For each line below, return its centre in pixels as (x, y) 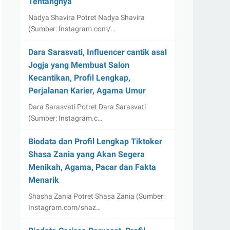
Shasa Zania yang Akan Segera (87, 154)
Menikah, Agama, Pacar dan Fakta (92, 167)
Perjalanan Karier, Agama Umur (87, 91)
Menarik (44, 180)
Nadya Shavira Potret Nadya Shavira (87, 17)
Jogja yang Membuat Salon (79, 65)
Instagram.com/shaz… (64, 207)
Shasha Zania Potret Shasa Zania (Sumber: (97, 196)
